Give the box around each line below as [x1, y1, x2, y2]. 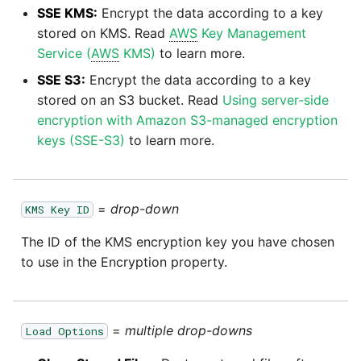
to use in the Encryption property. [21, 253, 227, 270]
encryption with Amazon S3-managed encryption [37, 111, 338, 128]
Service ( [37, 44, 91, 61]
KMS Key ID [25, 201, 89, 217]
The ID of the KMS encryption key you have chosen [21, 233, 334, 250]
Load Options [25, 323, 104, 338]
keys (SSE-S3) [37, 131, 125, 148]
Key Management [197, 24, 306, 41]
